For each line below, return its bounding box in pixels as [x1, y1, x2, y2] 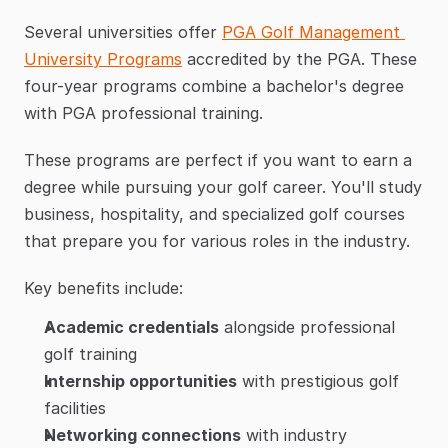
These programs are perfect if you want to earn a [24, 150, 412, 171]
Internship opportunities [44, 371, 237, 392]
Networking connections [44, 425, 241, 446]
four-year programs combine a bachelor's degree [24, 76, 404, 97]
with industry [241, 425, 347, 446]
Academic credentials [44, 317, 219, 338]
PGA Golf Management [222, 22, 400, 43]
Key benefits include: [24, 278, 183, 299]
